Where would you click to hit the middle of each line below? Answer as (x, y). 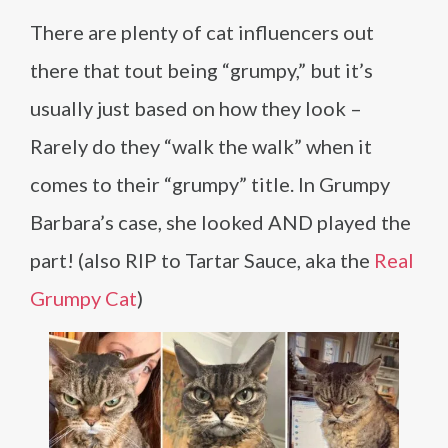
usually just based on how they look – (196, 108)
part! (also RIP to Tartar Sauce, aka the (202, 260)
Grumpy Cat (83, 298)
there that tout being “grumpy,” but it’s (201, 70)
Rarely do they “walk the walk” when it (201, 146)
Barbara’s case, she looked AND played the (220, 222)
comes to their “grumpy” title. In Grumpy (210, 184)
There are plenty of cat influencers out (202, 32)
